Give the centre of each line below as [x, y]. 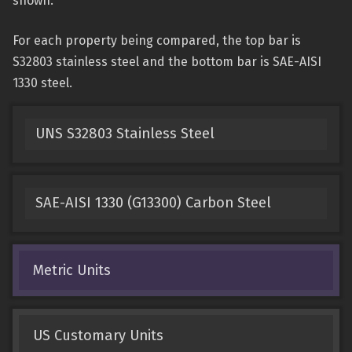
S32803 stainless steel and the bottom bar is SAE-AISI [167, 62]
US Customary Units [98, 335]
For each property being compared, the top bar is [157, 40]
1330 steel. [42, 83]
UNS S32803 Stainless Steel [125, 134]
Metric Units [71, 270]
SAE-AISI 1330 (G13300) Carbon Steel [153, 203]
